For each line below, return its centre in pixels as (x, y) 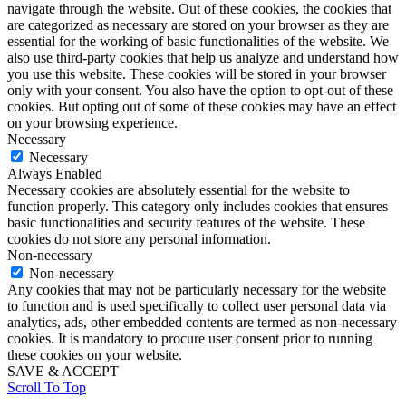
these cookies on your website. (95, 354)
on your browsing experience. (92, 122)
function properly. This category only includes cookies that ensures (198, 206)
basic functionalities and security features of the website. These (186, 222)
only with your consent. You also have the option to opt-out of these (200, 90)
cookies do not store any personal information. (139, 238)
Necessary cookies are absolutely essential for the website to (179, 189)
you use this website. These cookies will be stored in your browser (197, 73)
